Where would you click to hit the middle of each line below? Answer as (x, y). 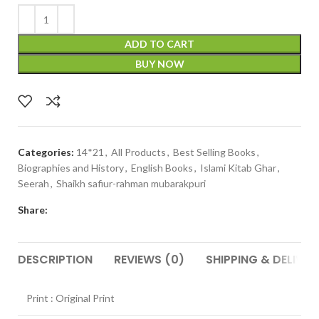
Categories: (46, 152)
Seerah (33, 183)
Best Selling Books (214, 152)
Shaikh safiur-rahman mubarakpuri (131, 183)
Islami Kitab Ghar (238, 167)
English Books (162, 167)
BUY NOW (159, 64)
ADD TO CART (159, 44)
